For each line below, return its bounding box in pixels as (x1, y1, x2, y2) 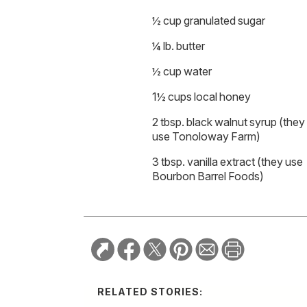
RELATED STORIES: (97, 285, 203, 297)
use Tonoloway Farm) (152, 129, 260, 143)
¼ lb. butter (152, 38, 205, 53)
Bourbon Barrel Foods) (152, 169, 264, 183)
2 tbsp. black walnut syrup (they (152, 114, 305, 129)
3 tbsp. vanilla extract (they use (152, 154, 303, 169)
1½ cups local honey (152, 89, 251, 103)
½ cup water (152, 64, 212, 78)
